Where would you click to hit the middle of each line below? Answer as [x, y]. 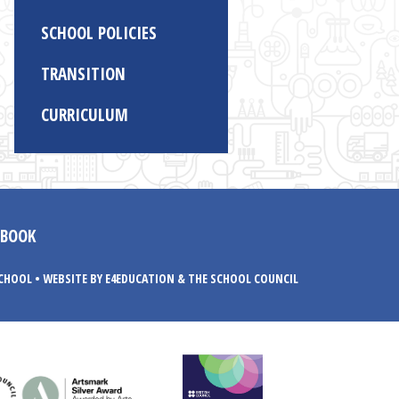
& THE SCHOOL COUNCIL [236, 278]
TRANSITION [83, 74]
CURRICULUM [85, 115]
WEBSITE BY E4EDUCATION [108, 278]
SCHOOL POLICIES [99, 33]
